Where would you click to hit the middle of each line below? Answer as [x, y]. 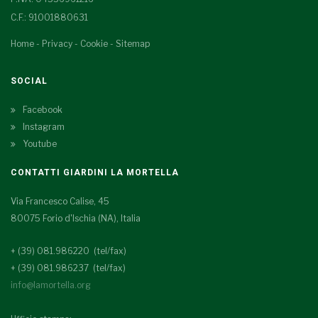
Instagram [44, 127]
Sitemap [133, 44]
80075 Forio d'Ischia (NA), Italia [76, 218]
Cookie [94, 44]
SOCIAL [29, 81]
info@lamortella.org [51, 285]
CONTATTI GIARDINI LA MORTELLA [95, 172]
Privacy [57, 44]
